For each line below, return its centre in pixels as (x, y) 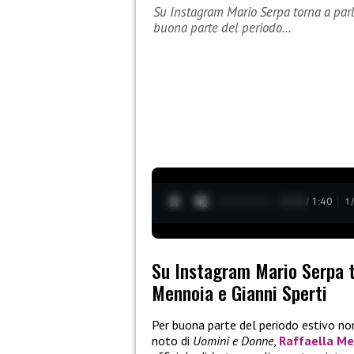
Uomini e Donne (233, 341)
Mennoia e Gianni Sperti (239, 293)
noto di (172, 341)
